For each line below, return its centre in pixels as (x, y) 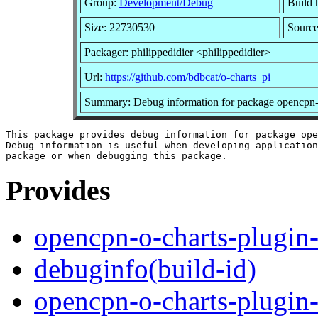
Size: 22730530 (120, 27)
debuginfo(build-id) (145, 269)
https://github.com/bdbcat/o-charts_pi (188, 77)
